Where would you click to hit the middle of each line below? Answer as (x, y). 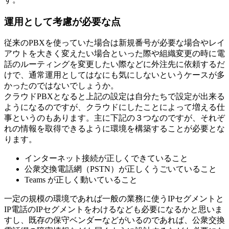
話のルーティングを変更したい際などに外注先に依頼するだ (114, 64)
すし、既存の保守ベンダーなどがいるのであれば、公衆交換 (114, 220)
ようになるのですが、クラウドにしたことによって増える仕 (114, 107)
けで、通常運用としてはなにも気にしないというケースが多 (114, 75)
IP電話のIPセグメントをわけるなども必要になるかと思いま (113, 210)
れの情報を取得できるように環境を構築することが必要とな (114, 129)
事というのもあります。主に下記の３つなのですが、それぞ (114, 118)
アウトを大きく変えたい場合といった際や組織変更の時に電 (114, 54)
